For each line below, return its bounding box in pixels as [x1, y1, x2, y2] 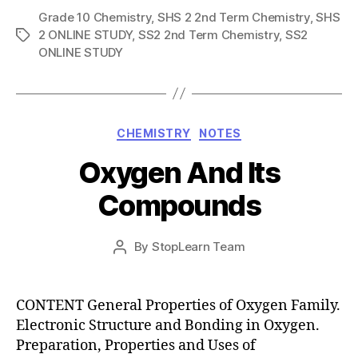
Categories [178, 121, 249, 138]
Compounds [97, 188, 261, 223]
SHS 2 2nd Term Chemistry [157, 9, 310, 25]
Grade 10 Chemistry [38, 9, 152, 25]
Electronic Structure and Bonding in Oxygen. [16, 316, 320, 335]
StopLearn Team [151, 239, 245, 254]
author [118, 257, 157, 272]
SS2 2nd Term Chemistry [137, 26, 280, 42]
